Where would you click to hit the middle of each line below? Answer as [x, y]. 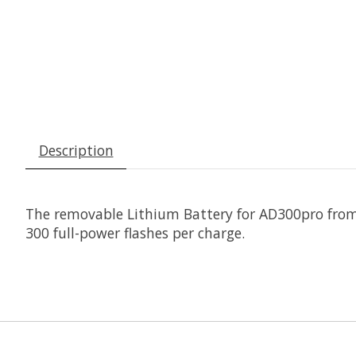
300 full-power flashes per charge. [135, 232]
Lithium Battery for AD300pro [225, 213]
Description [76, 150]
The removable [76, 213]
